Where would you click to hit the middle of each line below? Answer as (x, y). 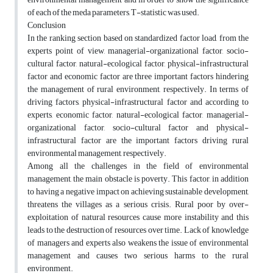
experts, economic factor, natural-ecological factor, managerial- (138, 115)
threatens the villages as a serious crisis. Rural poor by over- (138, 205)
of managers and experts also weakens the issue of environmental (138, 243)
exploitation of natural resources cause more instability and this (138, 218)
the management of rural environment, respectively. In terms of (138, 90)
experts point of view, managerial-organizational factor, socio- (138, 51)
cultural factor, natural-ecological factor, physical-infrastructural (138, 64)
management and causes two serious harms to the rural (138, 256)
